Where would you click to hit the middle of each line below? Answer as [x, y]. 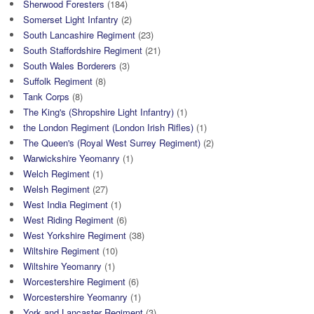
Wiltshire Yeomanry [62, 266]
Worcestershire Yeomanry [75, 297]
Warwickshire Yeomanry [71, 158]
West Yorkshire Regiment [75, 235]
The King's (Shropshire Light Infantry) [98, 112]
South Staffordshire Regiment [83, 50]
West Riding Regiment [68, 220]
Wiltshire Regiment [61, 251]
